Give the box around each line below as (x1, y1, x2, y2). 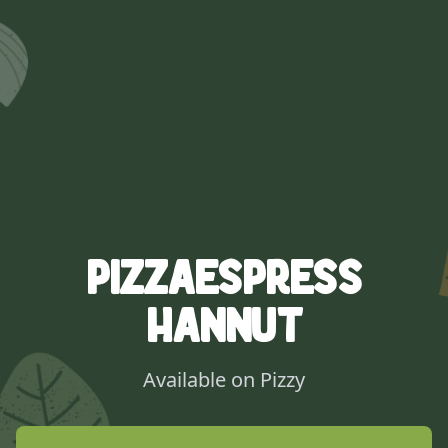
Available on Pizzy (143, 366, 305, 393)
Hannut (145, 301, 303, 351)
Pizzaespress (86, 253, 362, 303)
